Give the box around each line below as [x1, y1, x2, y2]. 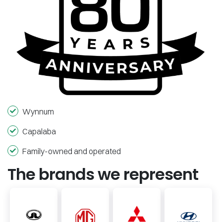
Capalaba [22, 126, 56, 137]
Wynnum [22, 107, 54, 117]
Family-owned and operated [22, 146, 121, 157]
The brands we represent [7, 163, 198, 186]
